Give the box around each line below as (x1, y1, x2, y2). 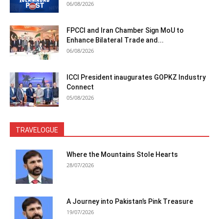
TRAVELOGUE (16, 126, 58, 134)
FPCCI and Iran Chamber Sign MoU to (66, 26, 184, 34)
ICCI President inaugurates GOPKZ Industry (66, 73, 206, 81)
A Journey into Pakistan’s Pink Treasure (66, 197, 193, 205)
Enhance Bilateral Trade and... (66, 36, 164, 44)
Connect (66, 83, 94, 91)
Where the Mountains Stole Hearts (66, 150, 178, 158)
